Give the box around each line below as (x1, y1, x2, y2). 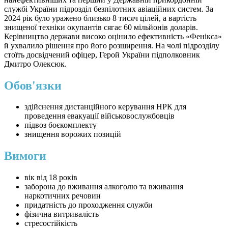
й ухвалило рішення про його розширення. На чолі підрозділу (4, 41, 219, 50)
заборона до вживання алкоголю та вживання (24, 182, 183, 191)
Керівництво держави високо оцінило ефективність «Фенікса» (4, 32, 222, 41)
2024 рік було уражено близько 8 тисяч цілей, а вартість (4, 13, 196, 22)
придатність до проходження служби (24, 201, 153, 210)
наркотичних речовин (24, 191, 101, 201)
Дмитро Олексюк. (4, 59, 67, 68)
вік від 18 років (24, 173, 77, 182)
